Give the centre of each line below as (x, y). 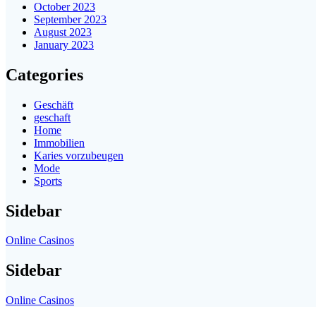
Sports (48, 181)
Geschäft (54, 104)
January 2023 (64, 44)
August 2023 (63, 32)
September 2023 (70, 19)
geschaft (52, 117)
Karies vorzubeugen (79, 155)
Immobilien (59, 142)
